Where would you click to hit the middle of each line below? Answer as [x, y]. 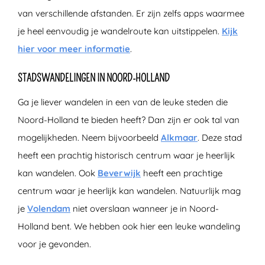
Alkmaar [179, 137]
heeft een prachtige [182, 173]
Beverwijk [119, 173]
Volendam [49, 208]
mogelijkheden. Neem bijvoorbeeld [89, 137]
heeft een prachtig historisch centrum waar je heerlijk [126, 155]
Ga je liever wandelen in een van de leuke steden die [123, 102]
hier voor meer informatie [74, 49]
